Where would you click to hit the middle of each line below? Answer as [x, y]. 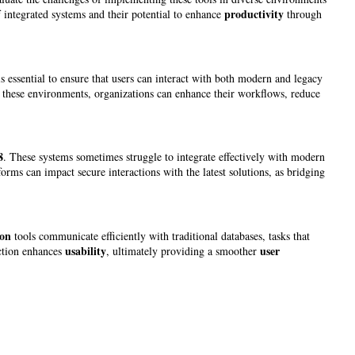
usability [86, 250]
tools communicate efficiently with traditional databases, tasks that [160, 235]
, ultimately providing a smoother [183, 250]
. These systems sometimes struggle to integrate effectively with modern [164, 157]
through [303, 14]
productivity [254, 14]
